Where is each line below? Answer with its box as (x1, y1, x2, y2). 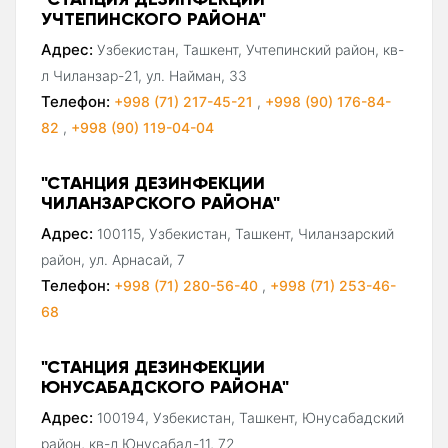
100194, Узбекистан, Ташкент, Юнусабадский (97, 408, 404, 426)
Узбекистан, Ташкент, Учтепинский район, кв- (97, 40, 404, 58)
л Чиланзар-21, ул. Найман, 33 (41, 66, 247, 84)
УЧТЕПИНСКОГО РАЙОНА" (41, 6, 266, 30)
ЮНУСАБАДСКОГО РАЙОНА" (41, 374, 289, 398)
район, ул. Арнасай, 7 (41, 250, 185, 268)
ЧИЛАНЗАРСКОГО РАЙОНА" (41, 190, 280, 214)
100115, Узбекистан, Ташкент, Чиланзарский (97, 224, 394, 242)
